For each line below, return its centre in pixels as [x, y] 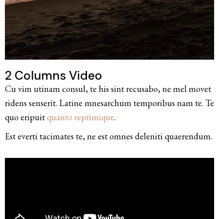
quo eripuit [26, 117]
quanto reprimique [81, 117]
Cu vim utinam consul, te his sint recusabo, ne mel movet [108, 89]
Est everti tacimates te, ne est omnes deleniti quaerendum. [109, 136]
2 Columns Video [54, 76]
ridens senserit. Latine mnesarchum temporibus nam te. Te [109, 103]
